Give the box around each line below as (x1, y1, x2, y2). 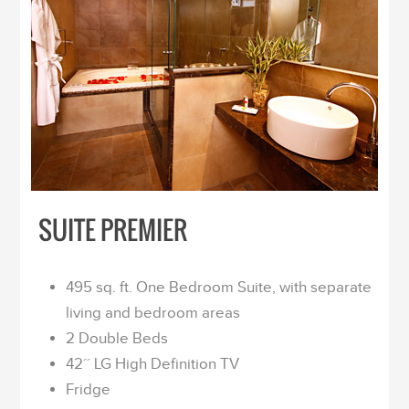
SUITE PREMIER (38, 210, 188, 249)
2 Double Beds (66, 329, 169, 347)
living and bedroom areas (66, 303, 241, 321)
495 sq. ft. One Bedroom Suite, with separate (66, 278, 372, 296)
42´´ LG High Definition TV (66, 354, 240, 372)
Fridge (66, 380, 111, 398)
